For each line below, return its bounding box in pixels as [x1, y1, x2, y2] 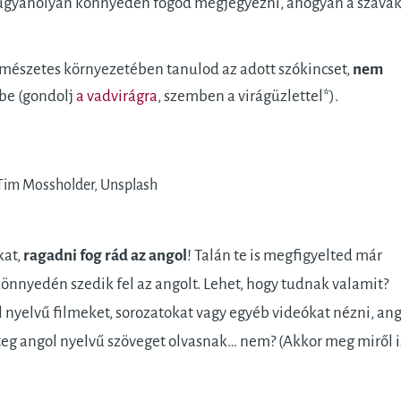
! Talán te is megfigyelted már [186, 247, 382, 265]
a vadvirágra [75, 87, 158, 105]
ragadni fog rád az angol [22, 247, 187, 265]
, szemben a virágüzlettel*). [157, 87, 338, 105]
